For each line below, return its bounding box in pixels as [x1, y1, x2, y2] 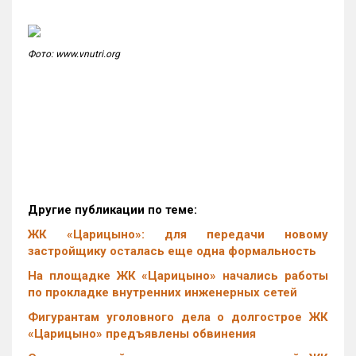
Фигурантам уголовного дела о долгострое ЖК [28, 310, 328, 324]
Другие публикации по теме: [28, 203, 197, 217]
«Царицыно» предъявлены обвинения [28, 327, 256, 341]
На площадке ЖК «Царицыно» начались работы [28, 269, 328, 283]
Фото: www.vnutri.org [28, 48, 120, 60]
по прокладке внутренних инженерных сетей [28, 285, 297, 300]
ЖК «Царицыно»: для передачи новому [28, 227, 328, 242]
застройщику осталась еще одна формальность [28, 244, 316, 258]
